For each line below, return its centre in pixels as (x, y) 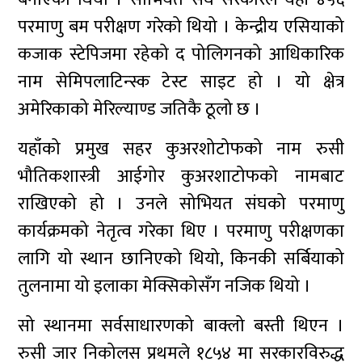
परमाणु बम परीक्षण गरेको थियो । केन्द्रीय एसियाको (181, 27)
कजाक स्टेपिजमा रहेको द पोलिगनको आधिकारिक (181, 55)
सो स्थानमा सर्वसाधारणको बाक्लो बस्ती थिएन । (181, 326)
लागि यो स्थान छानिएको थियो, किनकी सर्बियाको (181, 259)
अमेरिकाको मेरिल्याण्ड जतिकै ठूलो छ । (140, 109)
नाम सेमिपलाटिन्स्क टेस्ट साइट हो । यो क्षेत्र (181, 82)
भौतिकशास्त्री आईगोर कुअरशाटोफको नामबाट (181, 177)
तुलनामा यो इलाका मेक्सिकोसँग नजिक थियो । (165, 286)
